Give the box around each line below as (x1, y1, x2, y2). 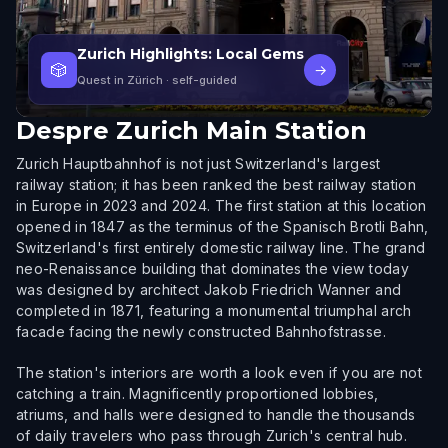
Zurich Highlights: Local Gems (77, 45, 304, 63)
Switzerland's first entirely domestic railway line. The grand (16, 239, 426, 256)
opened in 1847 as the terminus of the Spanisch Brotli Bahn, (16, 218, 429, 235)
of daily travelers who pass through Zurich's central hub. (16, 427, 407, 444)
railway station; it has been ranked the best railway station (16, 176, 417, 193)
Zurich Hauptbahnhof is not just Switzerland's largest (16, 155, 381, 172)
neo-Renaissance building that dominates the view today (16, 260, 409, 277)
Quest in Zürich (77, 73, 163, 87)
